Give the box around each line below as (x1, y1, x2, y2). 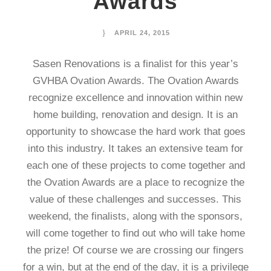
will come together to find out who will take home (26, 227, 245, 239)
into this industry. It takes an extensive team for (28, 142, 243, 154)
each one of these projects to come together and (26, 159, 245, 171)
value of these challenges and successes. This (30, 193, 241, 205)
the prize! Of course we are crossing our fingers (27, 244, 244, 256)
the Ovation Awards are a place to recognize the (27, 176, 244, 188)
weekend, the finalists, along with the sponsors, (28, 210, 243, 222)
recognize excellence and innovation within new (28, 91, 243, 103)
